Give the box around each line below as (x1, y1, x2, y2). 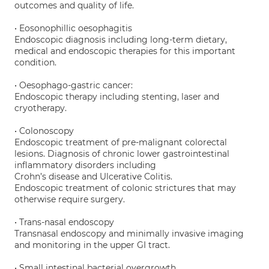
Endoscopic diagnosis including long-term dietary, (14, 34, 227, 45)
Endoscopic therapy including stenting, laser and (14, 91, 219, 102)
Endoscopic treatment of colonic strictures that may (14, 183, 236, 193)
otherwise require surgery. (14, 194, 125, 205)
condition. (14, 57, 56, 68)
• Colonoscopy (14, 125, 74, 136)
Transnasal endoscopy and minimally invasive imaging (14, 228, 244, 239)
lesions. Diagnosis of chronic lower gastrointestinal (14, 148, 229, 159)
